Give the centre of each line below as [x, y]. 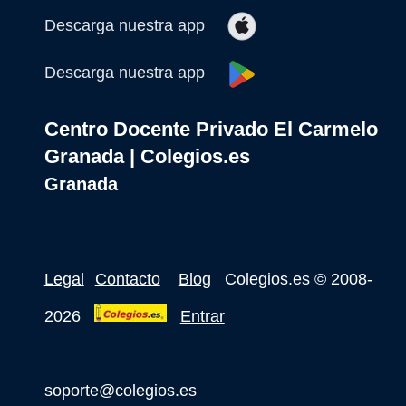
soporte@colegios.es [120, 390]
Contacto [127, 279]
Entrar [202, 316]
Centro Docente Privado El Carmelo [211, 129]
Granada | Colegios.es [147, 156]
